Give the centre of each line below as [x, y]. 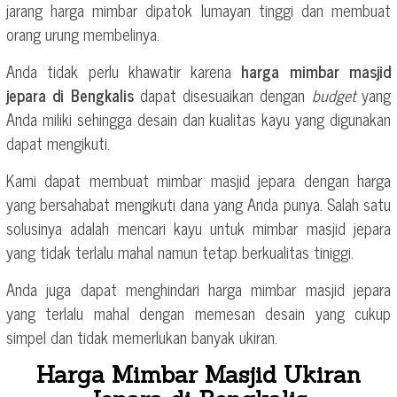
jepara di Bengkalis [70, 94]
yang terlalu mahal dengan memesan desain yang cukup [198, 312]
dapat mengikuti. [58, 142]
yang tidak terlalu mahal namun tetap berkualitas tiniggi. [180, 251]
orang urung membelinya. [83, 33]
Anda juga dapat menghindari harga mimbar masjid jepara [198, 288]
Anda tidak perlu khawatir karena [124, 70]
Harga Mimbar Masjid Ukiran [198, 374]
